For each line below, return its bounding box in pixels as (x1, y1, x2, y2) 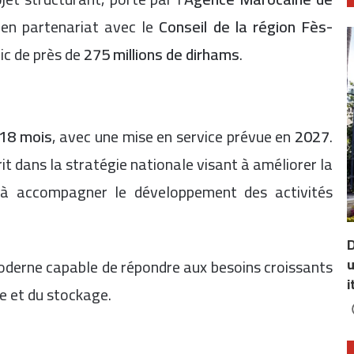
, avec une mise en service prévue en (51, 121, 295, 151)
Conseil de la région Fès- (159, 12, 333, 41)
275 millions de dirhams (84, 40, 239, 69)
